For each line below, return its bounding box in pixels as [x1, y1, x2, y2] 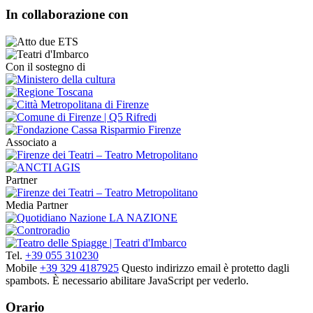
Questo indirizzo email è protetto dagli [122, 261, 289, 274]
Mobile [6, 261, 40, 274]
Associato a [6, 136, 57, 148]
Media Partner [6, 198, 68, 211]
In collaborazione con [6, 7, 129, 22]
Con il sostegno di [6, 60, 85, 73]
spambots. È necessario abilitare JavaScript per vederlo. [6, 274, 249, 286]
